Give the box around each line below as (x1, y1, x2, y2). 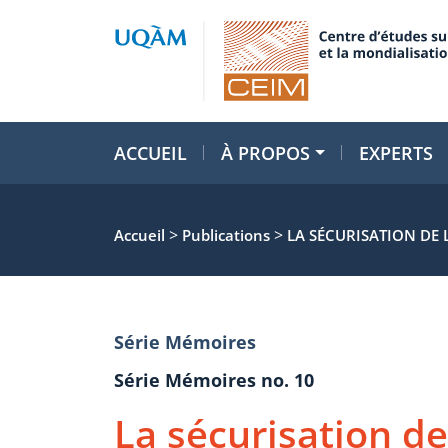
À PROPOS (221, 141, 310, 165)
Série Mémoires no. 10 (114, 368, 314, 392)
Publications (182, 225, 270, 245)
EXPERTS (359, 141, 434, 165)
